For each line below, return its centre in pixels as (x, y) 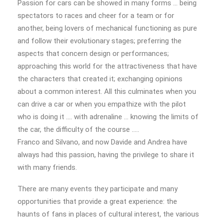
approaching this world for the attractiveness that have (107, 66)
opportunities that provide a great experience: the (97, 201)
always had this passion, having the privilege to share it (106, 155)
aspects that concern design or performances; (93, 54)
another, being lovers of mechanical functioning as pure (107, 28)
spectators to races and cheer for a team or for (96, 16)
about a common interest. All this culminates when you (107, 91)
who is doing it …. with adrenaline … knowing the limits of (108, 117)
